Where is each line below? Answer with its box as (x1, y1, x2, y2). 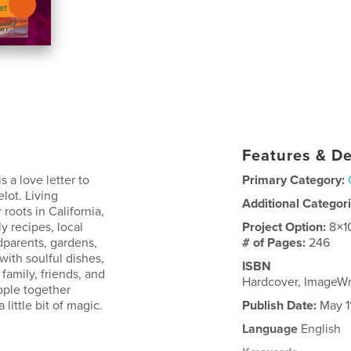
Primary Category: (242, 172, 346, 188)
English (298, 320, 342, 337)
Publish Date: (242, 297, 317, 313)
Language (242, 320, 299, 337)
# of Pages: (242, 234, 309, 251)
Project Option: (242, 219, 330, 235)
